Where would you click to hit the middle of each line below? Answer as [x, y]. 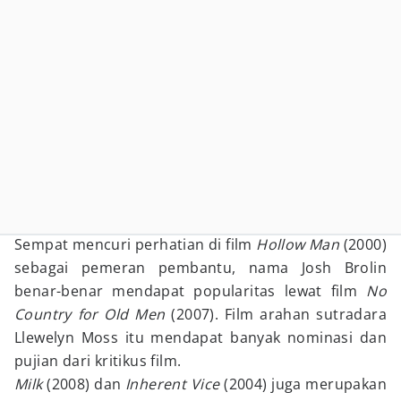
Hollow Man [298, 244]
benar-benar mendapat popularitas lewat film [191, 291]
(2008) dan [84, 384]
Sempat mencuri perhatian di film [136, 244]
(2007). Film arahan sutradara [279, 314]
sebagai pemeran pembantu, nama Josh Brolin [200, 268]
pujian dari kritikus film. [98, 361]
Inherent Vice [175, 384]
